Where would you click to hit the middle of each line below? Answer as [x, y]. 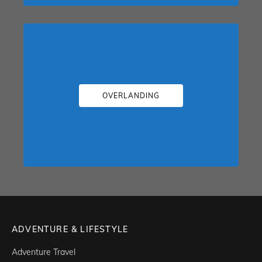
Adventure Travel [44, 252]
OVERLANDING [131, 95]
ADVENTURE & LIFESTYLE [70, 230]
